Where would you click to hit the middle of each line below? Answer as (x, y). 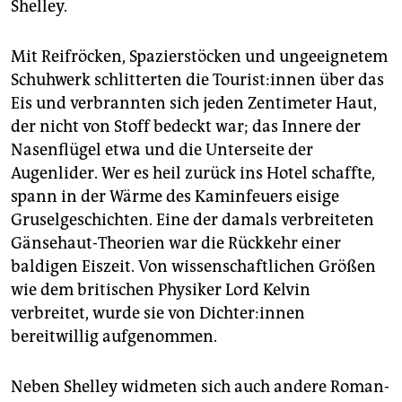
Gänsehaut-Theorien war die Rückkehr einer (176, 243)
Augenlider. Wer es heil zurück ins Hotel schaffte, (193, 173)
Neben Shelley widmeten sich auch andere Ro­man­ (200, 386)
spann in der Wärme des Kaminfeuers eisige (175, 196)
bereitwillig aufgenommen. (114, 336)
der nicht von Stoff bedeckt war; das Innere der (186, 126)
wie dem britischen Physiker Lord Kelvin (161, 289)
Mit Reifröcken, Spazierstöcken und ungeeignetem (199, 56)
